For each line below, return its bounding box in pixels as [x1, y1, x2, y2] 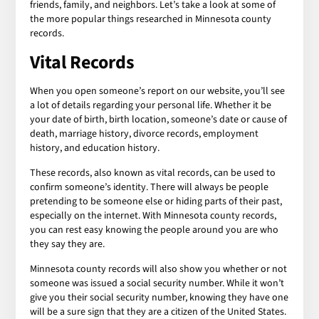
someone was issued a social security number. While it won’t [30, 276, 285, 291]
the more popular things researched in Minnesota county [30, 11, 272, 26]
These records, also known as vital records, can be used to [30, 165, 276, 180]
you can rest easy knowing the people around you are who [30, 222, 279, 237]
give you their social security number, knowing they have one [30, 290, 289, 305]
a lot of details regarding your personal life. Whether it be [30, 98, 272, 113]
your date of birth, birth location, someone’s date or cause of [30, 112, 288, 127]
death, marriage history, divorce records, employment [30, 126, 259, 141]
